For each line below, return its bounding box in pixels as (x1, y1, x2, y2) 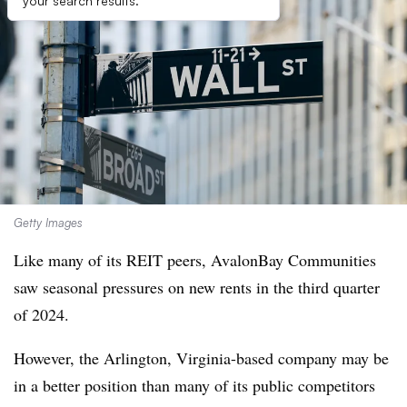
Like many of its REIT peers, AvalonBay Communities (14, 249, 376, 271)
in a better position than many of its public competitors (14, 374, 375, 396)
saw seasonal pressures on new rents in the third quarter (14, 276, 380, 298)
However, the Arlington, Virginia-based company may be (14, 347, 389, 369)
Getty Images (14, 215, 83, 230)
